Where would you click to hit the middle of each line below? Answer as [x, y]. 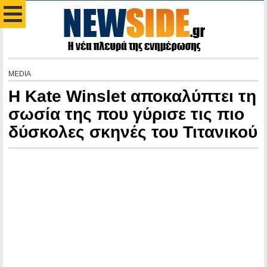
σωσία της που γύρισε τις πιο [126, 114]
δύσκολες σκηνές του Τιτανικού [133, 132]
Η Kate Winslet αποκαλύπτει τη [132, 96]
